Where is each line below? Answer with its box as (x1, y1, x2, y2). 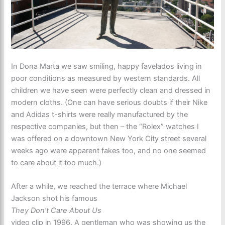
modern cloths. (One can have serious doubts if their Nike (11, 97, 208, 107)
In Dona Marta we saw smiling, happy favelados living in (11, 61, 202, 71)
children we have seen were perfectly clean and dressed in (11, 85, 211, 95)
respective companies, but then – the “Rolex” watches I (11, 122, 199, 131)
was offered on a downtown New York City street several (11, 134, 207, 143)
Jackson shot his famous (11, 194, 98, 203)
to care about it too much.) (11, 158, 102, 167)
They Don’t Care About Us (11, 206, 102, 215)
